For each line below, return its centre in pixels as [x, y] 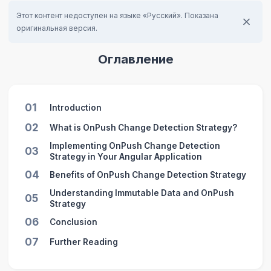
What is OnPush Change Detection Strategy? [143, 127]
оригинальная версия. [57, 28]
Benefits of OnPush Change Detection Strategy [148, 175]
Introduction [75, 108]
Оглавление [135, 59]
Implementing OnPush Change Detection [135, 145]
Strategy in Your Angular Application [126, 156]
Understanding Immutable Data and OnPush [142, 193]
